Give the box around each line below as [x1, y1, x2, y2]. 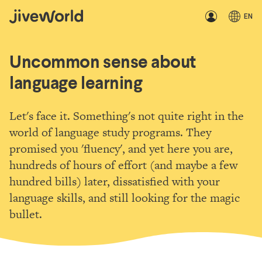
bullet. [9, 206, 42, 222]
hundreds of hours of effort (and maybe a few [9, 157, 237, 173]
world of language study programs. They [9, 124, 211, 140]
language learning [9, 71, 143, 94]
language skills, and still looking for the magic [9, 189, 240, 206]
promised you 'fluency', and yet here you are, [9, 140, 233, 157]
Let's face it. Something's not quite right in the [9, 108, 244, 124]
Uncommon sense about [9, 50, 196, 73]
